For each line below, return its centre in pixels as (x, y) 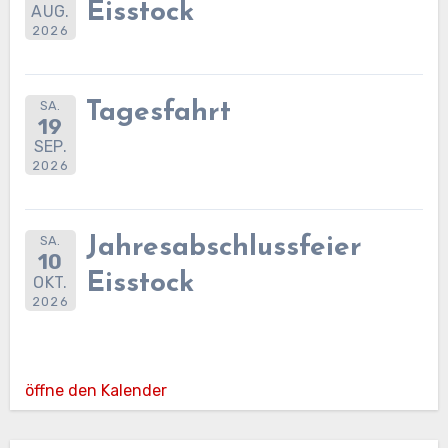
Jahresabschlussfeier (223, 248)
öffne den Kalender (95, 390)
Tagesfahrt (158, 112)
